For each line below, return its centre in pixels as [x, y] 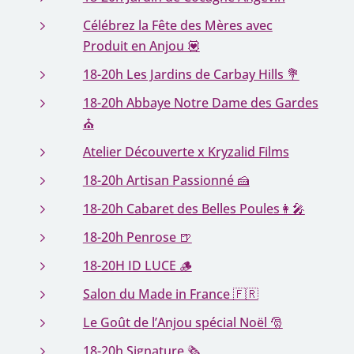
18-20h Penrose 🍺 [137, 237]
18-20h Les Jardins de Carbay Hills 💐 [191, 74]
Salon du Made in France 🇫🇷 [170, 294]
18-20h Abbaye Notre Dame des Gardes [200, 103]
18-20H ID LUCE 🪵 [137, 265]
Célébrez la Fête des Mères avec [177, 25]
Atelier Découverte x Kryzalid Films [186, 152]
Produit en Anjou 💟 [141, 46]
